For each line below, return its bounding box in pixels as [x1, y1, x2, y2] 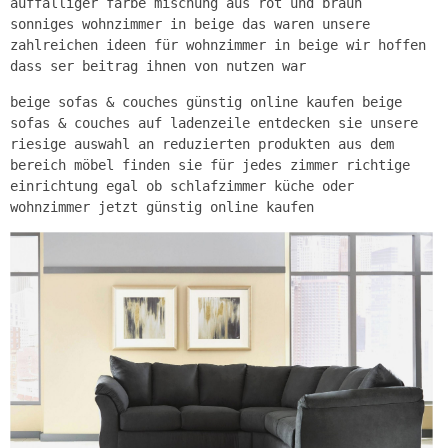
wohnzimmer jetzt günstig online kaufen [10, 198, 314, 215]
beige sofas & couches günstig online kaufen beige [10, 93, 402, 110]
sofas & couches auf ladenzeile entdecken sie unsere [10, 114, 418, 131]
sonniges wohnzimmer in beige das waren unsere [10, 15, 370, 32]
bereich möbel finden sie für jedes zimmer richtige [10, 156, 410, 173]
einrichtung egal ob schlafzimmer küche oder [10, 177, 354, 194]
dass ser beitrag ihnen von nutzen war [10, 57, 306, 74]
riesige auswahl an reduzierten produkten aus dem [10, 135, 394, 152]
